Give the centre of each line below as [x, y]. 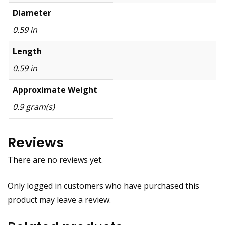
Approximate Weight [55, 90]
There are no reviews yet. [55, 160]
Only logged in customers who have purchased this [103, 186]
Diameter [32, 13]
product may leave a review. [59, 200]
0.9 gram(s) [34, 107]
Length [27, 51]
